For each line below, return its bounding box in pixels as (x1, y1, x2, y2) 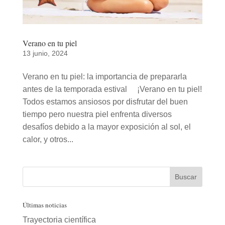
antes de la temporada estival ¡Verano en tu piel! (22, 85, 202, 94)
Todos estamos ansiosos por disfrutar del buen (22, 97, 188, 106)
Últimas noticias (22, 200, 67, 210)
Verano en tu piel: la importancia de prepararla (22, 72, 187, 81)
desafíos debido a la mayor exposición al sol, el (22, 123, 191, 132)
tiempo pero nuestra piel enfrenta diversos (22, 110, 172, 119)
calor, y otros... (22, 135, 73, 144)
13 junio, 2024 (22, 49, 68, 58)
